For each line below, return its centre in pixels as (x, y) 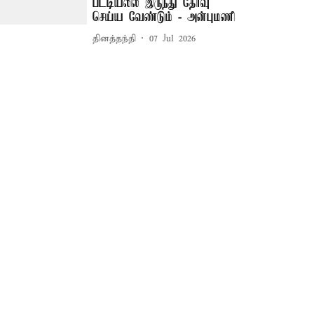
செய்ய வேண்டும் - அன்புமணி (164, 18)
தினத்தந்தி (115, 39)
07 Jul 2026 (173, 39)
